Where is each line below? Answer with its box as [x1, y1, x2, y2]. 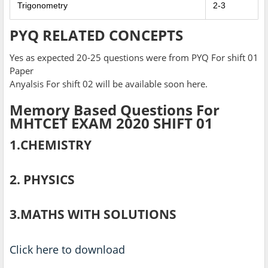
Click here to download [10, 242, 125, 257]
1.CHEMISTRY [10, 136, 92, 153]
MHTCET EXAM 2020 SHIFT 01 [10, 112, 213, 133]
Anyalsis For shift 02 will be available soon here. [10, 77, 208, 90]
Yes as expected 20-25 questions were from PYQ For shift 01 [10, 51, 258, 63]
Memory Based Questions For [10, 99, 220, 120]
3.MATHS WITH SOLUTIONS [10, 205, 176, 223]
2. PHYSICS [10, 170, 75, 188]
